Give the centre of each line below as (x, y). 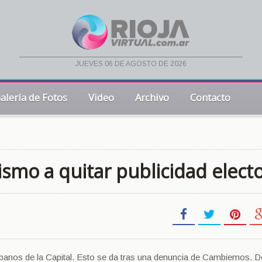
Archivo (152, 97)
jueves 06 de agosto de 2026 (131, 64)
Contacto (210, 97)
